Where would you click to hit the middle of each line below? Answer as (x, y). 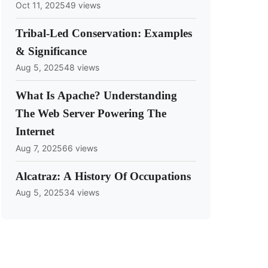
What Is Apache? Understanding (96, 96)
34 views (82, 193)
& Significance (51, 51)
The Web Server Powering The (91, 114)
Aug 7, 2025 (39, 148)
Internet (35, 132)
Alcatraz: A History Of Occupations (103, 176)
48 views (82, 68)
